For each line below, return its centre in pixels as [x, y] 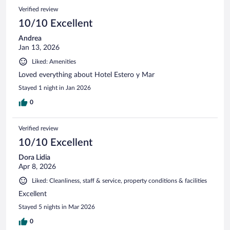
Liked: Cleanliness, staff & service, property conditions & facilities [119, 181]
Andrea [30, 39]
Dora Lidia [34, 158]
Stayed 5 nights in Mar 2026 [57, 207]
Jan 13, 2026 [39, 48]
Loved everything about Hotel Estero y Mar [87, 75]
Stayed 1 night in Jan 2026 [55, 88]
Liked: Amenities [54, 62]
